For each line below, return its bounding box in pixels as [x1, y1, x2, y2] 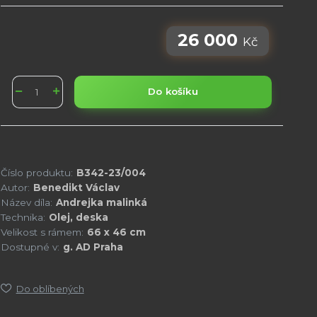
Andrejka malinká [55, 196, 147, 208]
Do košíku [147, 86, 198, 98]
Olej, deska [48, 211, 108, 223]
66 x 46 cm [86, 226, 146, 238]
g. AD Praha [62, 241, 123, 253]
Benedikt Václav [33, 181, 120, 193]
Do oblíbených [16, 282, 84, 294]
